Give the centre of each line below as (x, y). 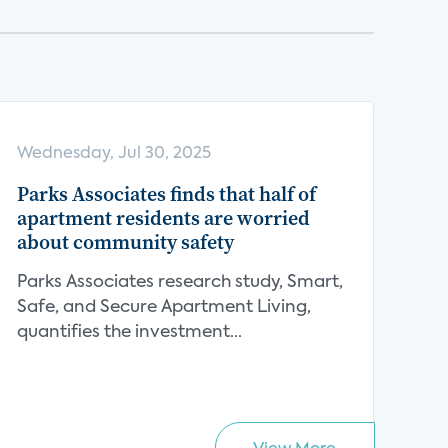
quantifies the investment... (130, 332)
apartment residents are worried (164, 218)
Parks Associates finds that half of (167, 194)
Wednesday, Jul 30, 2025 (114, 154)
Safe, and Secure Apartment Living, (164, 307)
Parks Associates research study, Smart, (180, 282)
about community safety (126, 242)
